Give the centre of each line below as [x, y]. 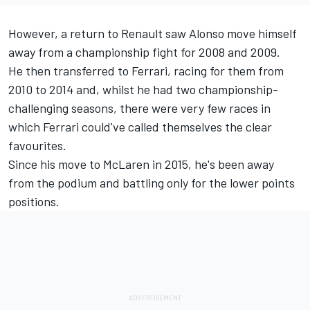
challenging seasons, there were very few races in [139, 108]
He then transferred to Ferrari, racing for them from [146, 71]
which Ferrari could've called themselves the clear [140, 127]
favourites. [37, 145]
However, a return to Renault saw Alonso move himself [153, 33]
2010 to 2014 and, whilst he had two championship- [143, 89]
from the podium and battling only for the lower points [152, 183]
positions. [34, 201]
